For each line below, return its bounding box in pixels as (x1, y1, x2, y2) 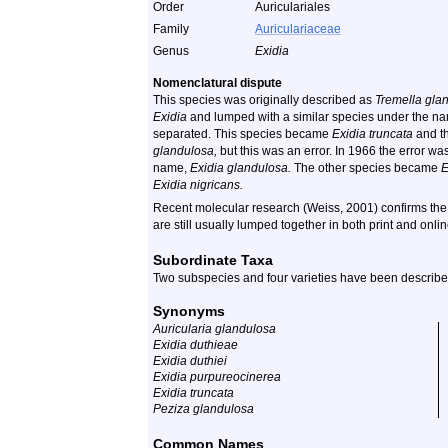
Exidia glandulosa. (190, 161, 291, 175)
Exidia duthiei (153, 354, 227, 368)
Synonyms (153, 303, 225, 319)
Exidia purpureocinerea (153, 370, 281, 384)
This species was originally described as (153, 93, 375, 107)
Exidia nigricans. (153, 178, 243, 192)
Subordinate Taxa (153, 252, 273, 268)
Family (153, 22, 189, 36)
